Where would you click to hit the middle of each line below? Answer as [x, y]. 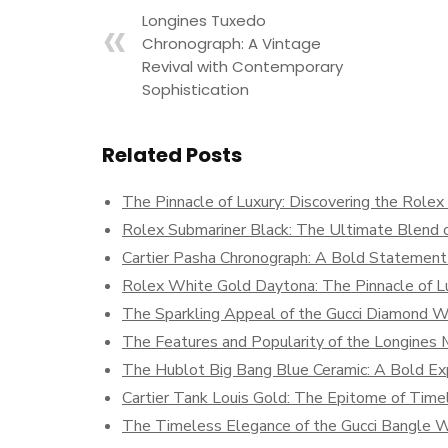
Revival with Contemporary [242, 66]
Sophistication [195, 89]
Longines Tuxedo [204, 20]
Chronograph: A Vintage [231, 43]
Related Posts [172, 155]
